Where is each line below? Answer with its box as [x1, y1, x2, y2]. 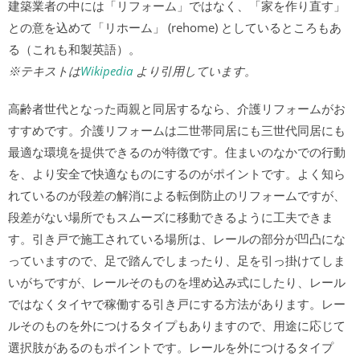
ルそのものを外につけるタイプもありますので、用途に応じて [8, 317, 346, 333]
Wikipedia [80, 63, 133, 79]
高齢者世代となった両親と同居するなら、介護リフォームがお [8, 100, 346, 117]
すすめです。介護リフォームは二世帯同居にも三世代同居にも [8, 122, 346, 138]
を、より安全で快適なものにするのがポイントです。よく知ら [8, 166, 346, 182]
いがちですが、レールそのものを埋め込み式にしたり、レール [8, 274, 346, 290]
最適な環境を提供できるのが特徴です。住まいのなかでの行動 [8, 144, 346, 160]
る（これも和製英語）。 [8, 41, 141, 57]
